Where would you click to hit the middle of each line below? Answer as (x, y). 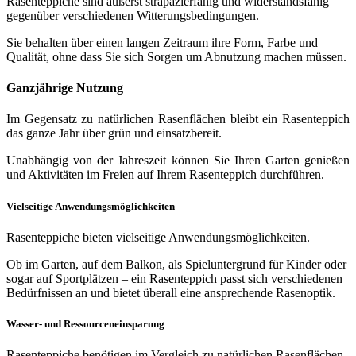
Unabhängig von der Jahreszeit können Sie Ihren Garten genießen (178, 161)
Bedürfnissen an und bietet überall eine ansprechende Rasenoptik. (171, 292)
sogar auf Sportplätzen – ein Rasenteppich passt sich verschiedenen (174, 278)
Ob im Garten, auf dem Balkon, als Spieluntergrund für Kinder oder (176, 264)
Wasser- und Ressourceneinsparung (85, 323)
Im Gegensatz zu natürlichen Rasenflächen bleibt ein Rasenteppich (178, 119)
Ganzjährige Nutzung (65, 88)
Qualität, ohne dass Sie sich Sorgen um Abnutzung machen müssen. (176, 56)
